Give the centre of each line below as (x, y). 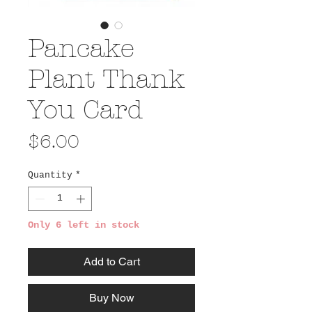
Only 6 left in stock (84, 225)
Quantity (50, 175)
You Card (85, 109)
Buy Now (111, 298)
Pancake (81, 48)
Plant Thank (106, 79)
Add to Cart (111, 262)
